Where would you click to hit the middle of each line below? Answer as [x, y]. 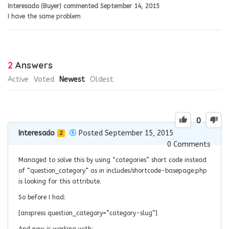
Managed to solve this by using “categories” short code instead [112, 160]
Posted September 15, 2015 [126, 133]
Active [18, 79]
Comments [191, 144]
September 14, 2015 [130, 6]
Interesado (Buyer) [35, 6]
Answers [33, 65]
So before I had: [42, 197]
